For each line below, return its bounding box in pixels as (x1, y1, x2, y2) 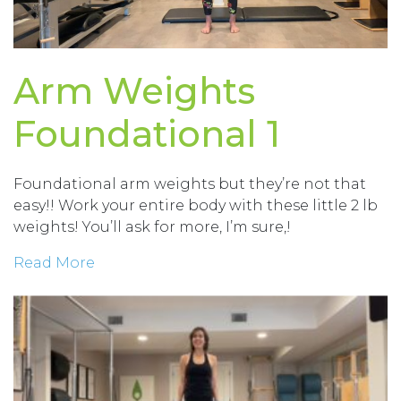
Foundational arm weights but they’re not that (13, 175, 366, 193)
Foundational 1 (13, 112, 280, 157)
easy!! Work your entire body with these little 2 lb (13, 197, 378, 215)
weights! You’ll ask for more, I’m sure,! (13, 218, 291, 236)
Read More (13, 254, 95, 272)
